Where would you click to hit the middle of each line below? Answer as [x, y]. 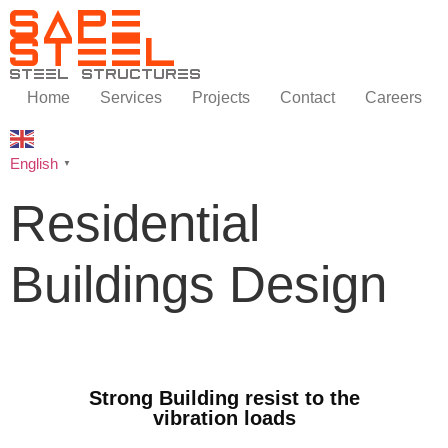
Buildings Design [198, 284]
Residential [135, 223]
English [34, 163]
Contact [307, 97]
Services [130, 97]
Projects [220, 97]
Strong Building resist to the [224, 397]
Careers [393, 97]
